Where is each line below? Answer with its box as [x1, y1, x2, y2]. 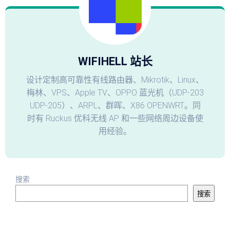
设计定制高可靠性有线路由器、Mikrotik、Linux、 [26, 75, 204, 85]
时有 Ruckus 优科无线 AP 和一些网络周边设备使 [27, 113, 203, 123]
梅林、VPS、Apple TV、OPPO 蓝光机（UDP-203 [26, 88, 204, 98]
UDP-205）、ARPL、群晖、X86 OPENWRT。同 [29, 101, 201, 110]
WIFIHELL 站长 [78, 55, 152, 68]
